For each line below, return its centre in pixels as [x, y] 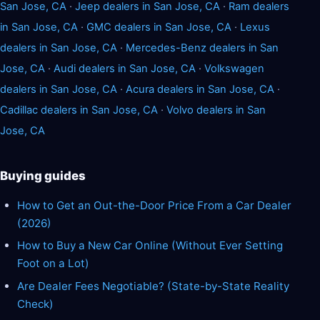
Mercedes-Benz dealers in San [202, 47]
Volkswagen [234, 68]
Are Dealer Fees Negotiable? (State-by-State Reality [153, 286]
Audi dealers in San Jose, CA [125, 68]
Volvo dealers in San [216, 110]
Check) [35, 304]
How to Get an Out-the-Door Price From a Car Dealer [154, 205]
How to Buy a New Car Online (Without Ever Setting [150, 246]
